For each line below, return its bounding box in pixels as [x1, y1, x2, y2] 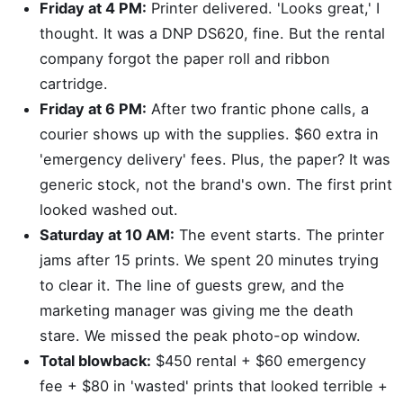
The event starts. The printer [175, 226, 384, 244]
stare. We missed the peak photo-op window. [40, 327, 361, 345]
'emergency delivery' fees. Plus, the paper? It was [40, 150, 390, 168]
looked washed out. [40, 201, 178, 219]
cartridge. [40, 75, 108, 93]
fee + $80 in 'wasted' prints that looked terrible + [40, 377, 388, 395]
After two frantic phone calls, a [147, 100, 369, 118]
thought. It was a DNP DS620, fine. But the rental [40, 24, 385, 42]
